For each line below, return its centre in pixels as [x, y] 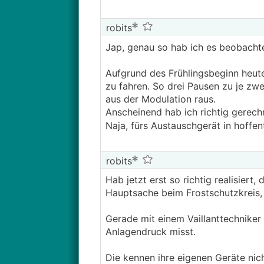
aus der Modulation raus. [162, 99]
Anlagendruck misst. [150, 232]
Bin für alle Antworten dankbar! [175, 40]
